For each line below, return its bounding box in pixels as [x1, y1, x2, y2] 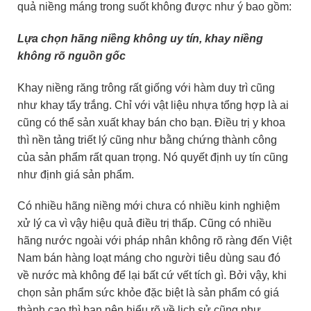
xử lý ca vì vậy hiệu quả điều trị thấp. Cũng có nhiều [17, 217, 271, 230]
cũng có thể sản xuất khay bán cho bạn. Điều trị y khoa [17, 116, 285, 128]
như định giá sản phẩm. [17, 168, 137, 180]
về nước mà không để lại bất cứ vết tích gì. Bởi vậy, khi [17, 269, 287, 282]
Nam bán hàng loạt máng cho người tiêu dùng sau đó [17, 252, 280, 264]
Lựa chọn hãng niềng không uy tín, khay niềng [17, 32, 263, 44]
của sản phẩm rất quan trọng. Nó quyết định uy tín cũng [17, 151, 288, 163]
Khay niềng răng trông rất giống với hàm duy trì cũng [17, 81, 275, 94]
